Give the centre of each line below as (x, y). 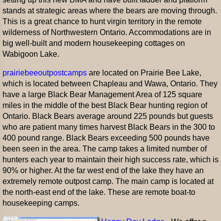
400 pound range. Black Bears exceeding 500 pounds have (106, 138)
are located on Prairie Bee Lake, (144, 73)
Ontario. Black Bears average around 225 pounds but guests (108, 116)
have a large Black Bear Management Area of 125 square (102, 94)
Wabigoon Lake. (31, 54)
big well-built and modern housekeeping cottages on (94, 43)
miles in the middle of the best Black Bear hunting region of (105, 105)
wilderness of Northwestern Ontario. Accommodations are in (107, 32)
